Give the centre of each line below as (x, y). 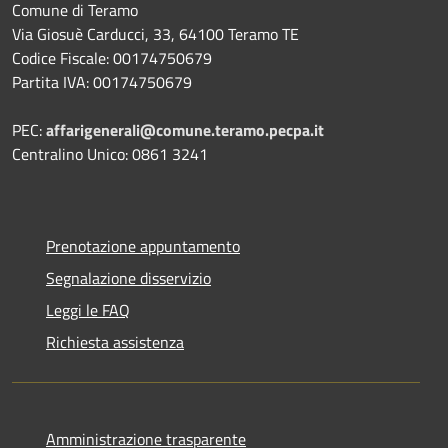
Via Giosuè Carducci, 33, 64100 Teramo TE (155, 33)
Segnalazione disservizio (128, 277)
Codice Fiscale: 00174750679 (112, 57)
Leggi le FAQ (88, 309)
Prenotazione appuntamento (143, 245)
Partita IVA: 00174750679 (102, 81)
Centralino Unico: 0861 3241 (110, 153)
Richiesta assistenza (115, 341)
